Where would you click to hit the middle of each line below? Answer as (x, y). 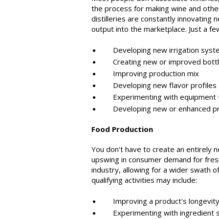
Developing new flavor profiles (159, 85)
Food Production (122, 129)
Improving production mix (150, 73)
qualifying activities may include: (144, 180)
